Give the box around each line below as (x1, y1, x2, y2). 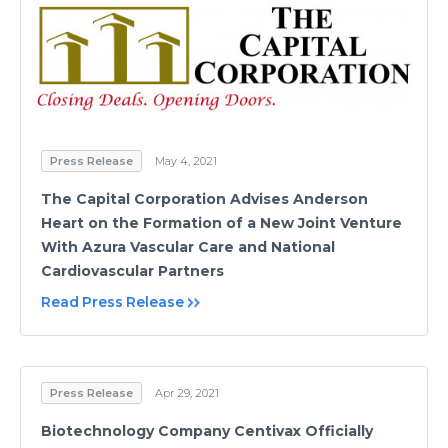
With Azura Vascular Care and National (41, 237, 335, 256)
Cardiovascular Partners (41, 261, 224, 280)
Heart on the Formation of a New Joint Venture (41, 213, 402, 232)
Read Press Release (41, 292, 184, 311)
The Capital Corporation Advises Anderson (41, 189, 368, 208)
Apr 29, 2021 (155, 386, 219, 400)
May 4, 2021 (155, 153, 217, 168)
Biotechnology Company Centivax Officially (41, 422, 373, 440)
